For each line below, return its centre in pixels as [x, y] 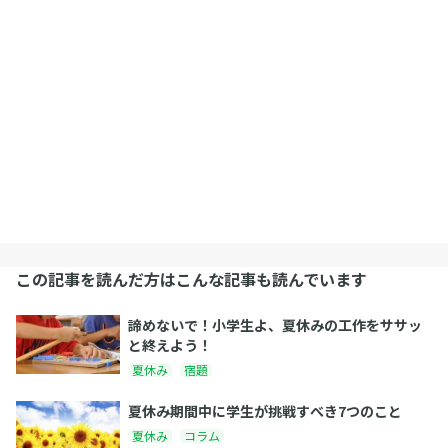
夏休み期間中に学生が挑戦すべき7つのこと [265, 411]
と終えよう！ [170, 345]
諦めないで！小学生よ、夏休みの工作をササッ [275, 325]
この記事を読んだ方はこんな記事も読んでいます [191, 279]
